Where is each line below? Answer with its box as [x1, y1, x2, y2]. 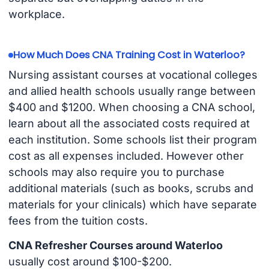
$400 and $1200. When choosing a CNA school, [8, 101, 255, 114]
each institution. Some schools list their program [8, 133, 257, 147]
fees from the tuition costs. [8, 214, 148, 228]
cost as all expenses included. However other [8, 150, 244, 163]
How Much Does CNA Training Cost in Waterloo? [13, 48, 245, 62]
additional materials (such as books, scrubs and [8, 182, 253, 195]
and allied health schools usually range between [8, 85, 256, 98]
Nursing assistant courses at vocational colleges [8, 68, 258, 82]
